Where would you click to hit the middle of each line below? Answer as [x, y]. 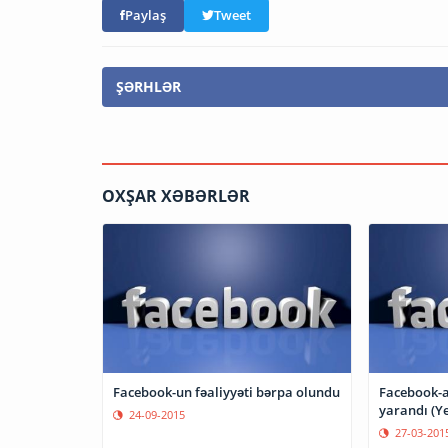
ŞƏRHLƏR [148, 86]
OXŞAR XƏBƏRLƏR [176, 195]
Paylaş [145, 14]
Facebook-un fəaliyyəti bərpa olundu [226, 391]
